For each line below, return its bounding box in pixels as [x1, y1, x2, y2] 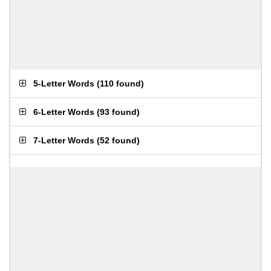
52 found [100, 135, 137, 145]
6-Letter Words [33, 107, 94, 117]
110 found [100, 79, 141, 88]
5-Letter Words [33, 79, 94, 88]
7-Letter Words [33, 135, 94, 145]
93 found [100, 107, 137, 117]
